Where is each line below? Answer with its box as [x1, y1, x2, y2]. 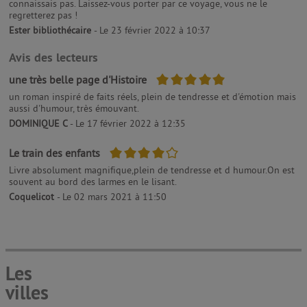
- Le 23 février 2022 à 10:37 [94, 24, 210, 36]
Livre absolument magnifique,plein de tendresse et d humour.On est [9, 164, 295, 176]
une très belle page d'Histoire [9, 73, 147, 86]
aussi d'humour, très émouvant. [9, 102, 139, 114]
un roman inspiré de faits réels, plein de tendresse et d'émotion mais [9, 90, 296, 103]
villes [5, 280, 49, 305]
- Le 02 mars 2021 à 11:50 [57, 191, 167, 203]
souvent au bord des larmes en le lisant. [9, 175, 177, 188]
